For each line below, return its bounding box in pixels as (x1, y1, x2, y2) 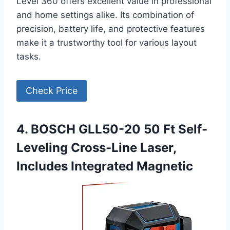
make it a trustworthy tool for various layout (16, 37, 197, 48)
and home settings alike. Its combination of (16, 9, 194, 20)
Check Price (26, 85, 78, 97)
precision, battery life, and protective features (16, 23, 205, 34)
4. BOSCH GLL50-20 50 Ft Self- (16, 122, 207, 137)
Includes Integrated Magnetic (16, 159, 193, 174)
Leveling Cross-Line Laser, (16, 140, 176, 156)
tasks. (16, 51, 41, 62)
